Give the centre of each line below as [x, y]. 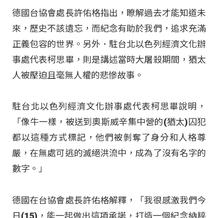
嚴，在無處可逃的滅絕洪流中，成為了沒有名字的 [109, 153]
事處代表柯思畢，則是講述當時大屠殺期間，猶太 [109, 60]
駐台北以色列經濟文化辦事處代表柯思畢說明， [109, 107]
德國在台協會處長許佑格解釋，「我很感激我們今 [109, 200]
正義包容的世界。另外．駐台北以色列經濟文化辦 [109, 44]
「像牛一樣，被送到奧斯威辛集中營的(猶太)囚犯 [109, 122]
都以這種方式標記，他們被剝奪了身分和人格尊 [109, 138]
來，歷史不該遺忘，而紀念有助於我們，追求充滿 [109, 29]
